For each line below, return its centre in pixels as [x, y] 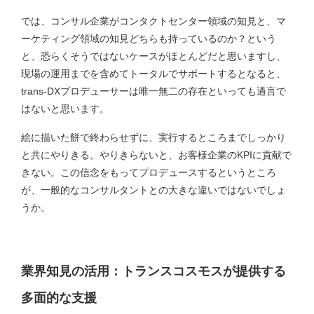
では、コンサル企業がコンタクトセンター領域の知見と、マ [153, 21]
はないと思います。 [65, 109]
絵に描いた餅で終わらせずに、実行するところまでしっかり [153, 138]
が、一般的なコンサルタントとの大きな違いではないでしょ [153, 190]
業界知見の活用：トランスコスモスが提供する [153, 271]
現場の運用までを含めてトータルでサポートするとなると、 [153, 74]
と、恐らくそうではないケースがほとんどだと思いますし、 [153, 56]
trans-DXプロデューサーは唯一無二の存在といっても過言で [153, 91]
